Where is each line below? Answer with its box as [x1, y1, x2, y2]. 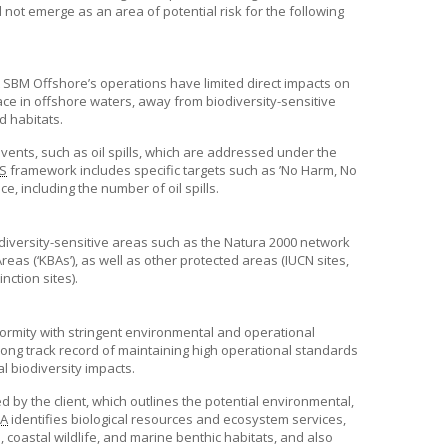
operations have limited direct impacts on [97, 74, 350, 92]
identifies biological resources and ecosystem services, [8, 410, 346, 428]
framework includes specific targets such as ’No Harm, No [7, 161, 357, 179]
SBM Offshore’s [3, 74, 97, 92]
